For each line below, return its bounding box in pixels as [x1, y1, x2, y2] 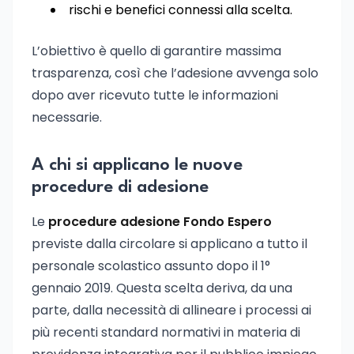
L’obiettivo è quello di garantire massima [32, 42, 281, 60]
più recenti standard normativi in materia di [32, 323, 300, 341]
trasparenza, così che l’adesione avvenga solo [32, 64, 318, 82]
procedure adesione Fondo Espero [48, 213, 272, 231]
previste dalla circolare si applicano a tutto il [32, 235, 307, 253]
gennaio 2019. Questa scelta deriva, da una [32, 279, 292, 297]
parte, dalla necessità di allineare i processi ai [32, 301, 311, 319]
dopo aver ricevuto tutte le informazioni [32, 86, 278, 104]
